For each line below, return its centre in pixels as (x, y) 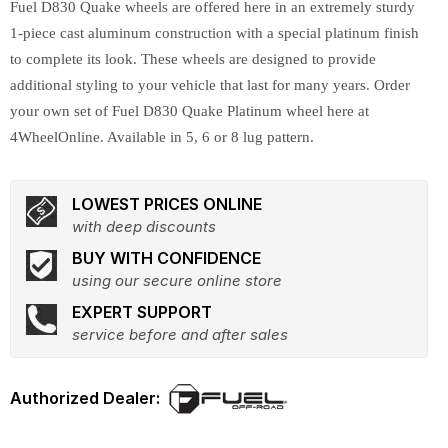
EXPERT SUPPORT (142, 312)
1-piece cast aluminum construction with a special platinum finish (214, 33)
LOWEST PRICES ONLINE (167, 204)
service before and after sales (180, 334)
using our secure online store (177, 280)
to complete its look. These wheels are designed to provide (193, 59)
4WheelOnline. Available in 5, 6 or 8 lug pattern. (162, 137)
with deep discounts (144, 226)
